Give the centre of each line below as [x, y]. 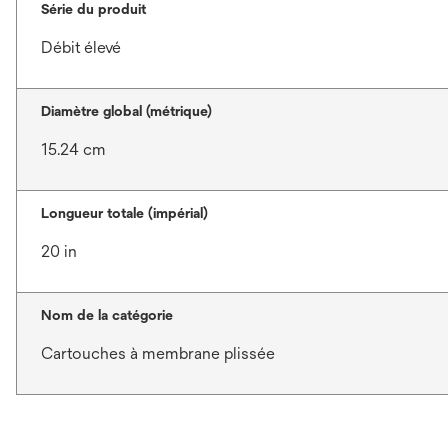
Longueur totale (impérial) [124, 213]
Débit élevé [81, 48]
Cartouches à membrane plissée [158, 354]
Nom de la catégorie [107, 315]
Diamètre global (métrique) [126, 111]
